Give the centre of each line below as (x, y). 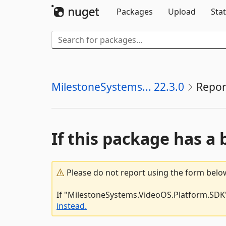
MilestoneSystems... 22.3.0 (118, 87)
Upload (182, 12)
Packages (135, 12)
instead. (72, 206)
